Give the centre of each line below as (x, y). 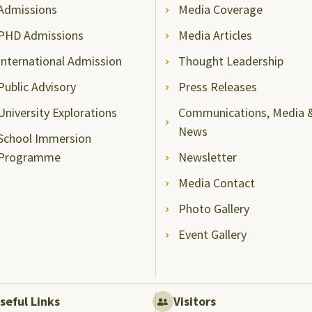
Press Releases (218, 87)
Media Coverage (221, 9)
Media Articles (216, 35)
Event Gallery (213, 234)
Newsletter (208, 157)
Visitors (194, 301)
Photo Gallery (214, 209)
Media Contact (217, 183)
